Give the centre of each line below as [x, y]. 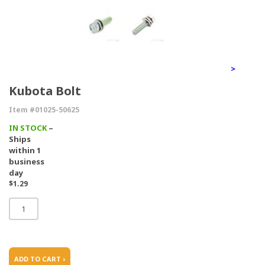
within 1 [25, 151]
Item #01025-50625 [44, 110]
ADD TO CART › [40, 259]
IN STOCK [28, 128]
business [27, 162]
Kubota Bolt [45, 91]
